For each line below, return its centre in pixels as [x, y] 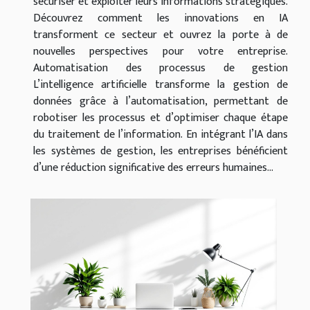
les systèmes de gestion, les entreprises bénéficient [161, 152]
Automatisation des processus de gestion [161, 69]
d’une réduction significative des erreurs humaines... [153, 168]
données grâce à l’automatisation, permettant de [161, 102]
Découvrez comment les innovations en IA [161, 19]
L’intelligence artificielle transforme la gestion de [161, 85]
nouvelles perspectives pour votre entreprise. [161, 52]
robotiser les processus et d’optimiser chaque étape [161, 118]
